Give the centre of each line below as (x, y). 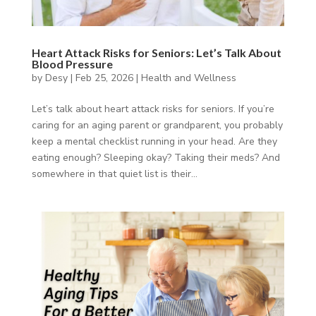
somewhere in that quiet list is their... (114, 174)
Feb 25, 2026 (104, 78)
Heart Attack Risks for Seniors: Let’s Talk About (156, 52)
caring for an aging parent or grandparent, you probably (157, 125)
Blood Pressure (72, 63)
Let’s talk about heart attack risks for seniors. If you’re (153, 109)
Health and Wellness (188, 78)
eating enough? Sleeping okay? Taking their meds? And (156, 157)
